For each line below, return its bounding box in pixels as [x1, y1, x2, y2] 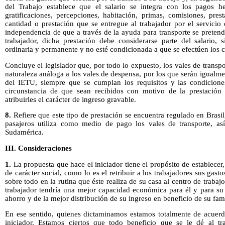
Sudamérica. [5, 128, 44, 137]
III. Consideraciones [5, 144, 72, 153]
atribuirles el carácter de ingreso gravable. [5, 95, 136, 103]
